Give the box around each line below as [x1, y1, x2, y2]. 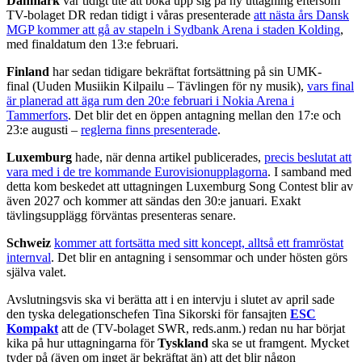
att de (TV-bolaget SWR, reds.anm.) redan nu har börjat [58, 321, 345, 335]
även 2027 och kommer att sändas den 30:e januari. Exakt [6, 193, 301, 208]
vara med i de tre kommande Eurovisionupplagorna [6, 164, 267, 179]
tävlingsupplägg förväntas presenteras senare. [6, 208, 236, 222]
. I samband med [267, 164, 351, 179]
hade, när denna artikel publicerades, [75, 149, 264, 164]
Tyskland [158, 335, 208, 350]
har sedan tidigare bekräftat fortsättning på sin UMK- [49, 64, 322, 78]
